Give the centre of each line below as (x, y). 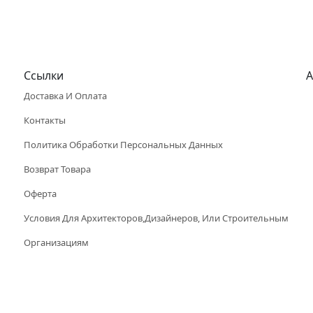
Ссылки (44, 75)
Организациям (57, 242)
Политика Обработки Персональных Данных (124, 145)
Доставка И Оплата (66, 96)
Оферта (41, 194)
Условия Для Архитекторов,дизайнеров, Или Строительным (156, 218)
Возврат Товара (58, 169)
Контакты (45, 120)
